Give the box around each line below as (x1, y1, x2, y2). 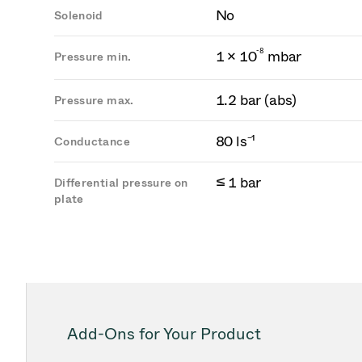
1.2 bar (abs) (215, 91, 297, 109)
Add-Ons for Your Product (67, 324, 261, 343)
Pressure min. (54, 50, 132, 64)
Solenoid (54, 9, 103, 23)
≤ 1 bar (215, 174, 262, 192)
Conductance (54, 135, 130, 149)
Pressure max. (54, 94, 134, 107)
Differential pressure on (54, 176, 188, 190)
